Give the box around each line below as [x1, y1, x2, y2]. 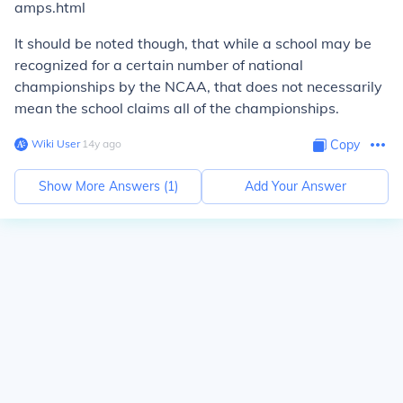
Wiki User [31, 137, 80, 150]
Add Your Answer [244, 178, 346, 194]
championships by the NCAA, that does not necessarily [14, 77, 382, 95]
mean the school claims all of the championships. [14, 99, 339, 117]
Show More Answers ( [38, 178, 167, 194]
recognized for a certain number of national [14, 56, 303, 74]
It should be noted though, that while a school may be [14, 34, 372, 52]
